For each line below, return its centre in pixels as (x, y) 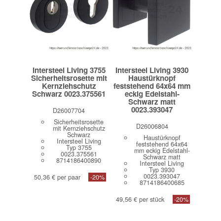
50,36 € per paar (57, 177)
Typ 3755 (79, 147)
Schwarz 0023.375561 (69, 93)
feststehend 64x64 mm (152, 86)
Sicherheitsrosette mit (69, 78)
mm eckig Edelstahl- (162, 150)
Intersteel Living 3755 (69, 70)
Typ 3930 (162, 169)
